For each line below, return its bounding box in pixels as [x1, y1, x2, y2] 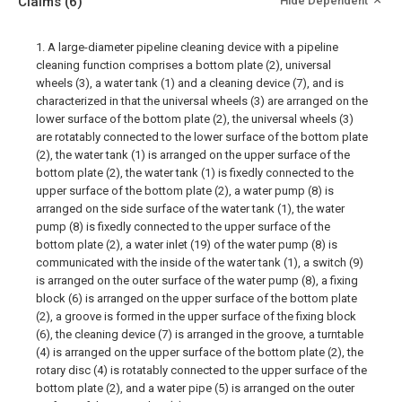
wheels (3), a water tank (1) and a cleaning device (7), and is [36, 76, 344, 90]
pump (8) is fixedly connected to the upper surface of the [36, 220, 330, 233]
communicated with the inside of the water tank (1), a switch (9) [36, 256, 363, 269]
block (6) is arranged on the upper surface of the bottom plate [36, 292, 357, 305]
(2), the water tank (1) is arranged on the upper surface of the [36, 148, 350, 162]
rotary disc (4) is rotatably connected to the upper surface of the [36, 363, 367, 377]
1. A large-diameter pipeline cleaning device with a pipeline [36, 40, 338, 54]
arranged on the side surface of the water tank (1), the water [36, 202, 345, 215]
